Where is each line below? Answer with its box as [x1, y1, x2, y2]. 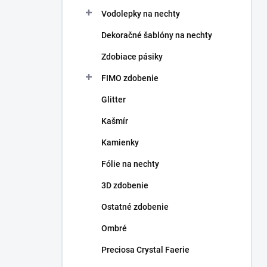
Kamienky [101, 138, 139, 147]
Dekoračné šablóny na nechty [101, 30, 212, 40]
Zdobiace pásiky [101, 52, 163, 61]
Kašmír [101, 116, 128, 126]
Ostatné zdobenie [101, 202, 169, 212]
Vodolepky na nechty [101, 9, 180, 18]
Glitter [101, 95, 126, 104]
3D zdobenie [101, 181, 148, 190]
